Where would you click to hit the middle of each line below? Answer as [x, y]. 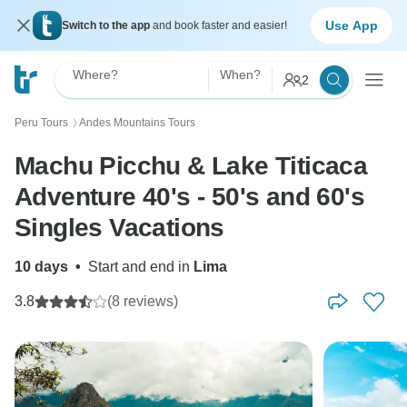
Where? [95, 74]
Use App [352, 25]
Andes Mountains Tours [137, 123]
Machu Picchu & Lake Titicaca [191, 166]
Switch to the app [107, 25]
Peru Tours [41, 123]
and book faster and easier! [220, 25]
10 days [41, 267]
